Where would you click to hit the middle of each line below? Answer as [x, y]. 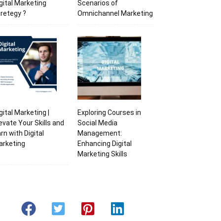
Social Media [97, 123]
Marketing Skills [102, 154]
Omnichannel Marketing [115, 13]
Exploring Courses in [109, 113]
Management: [99, 133]
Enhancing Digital [104, 144]
